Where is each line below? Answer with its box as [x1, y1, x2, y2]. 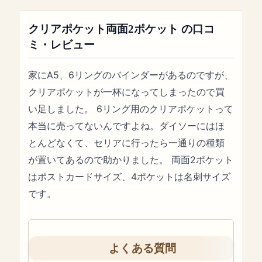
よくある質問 [109, 242, 177, 255]
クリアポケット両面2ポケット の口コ [28, 22, 215, 35]
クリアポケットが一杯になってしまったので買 [28, 86, 225, 98]
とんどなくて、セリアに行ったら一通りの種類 [28, 137, 225, 149]
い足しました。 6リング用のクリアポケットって [28, 103, 234, 115]
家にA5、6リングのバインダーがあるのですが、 [28, 69, 234, 81]
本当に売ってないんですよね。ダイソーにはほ [28, 120, 225, 132]
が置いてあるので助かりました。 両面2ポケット [28, 154, 234, 166]
